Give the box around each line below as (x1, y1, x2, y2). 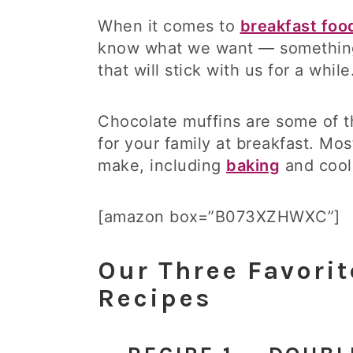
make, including (98, 156, 226, 175)
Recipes (98, 283, 211, 313)
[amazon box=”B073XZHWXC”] (98, 207, 340, 226)
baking (226, 156, 280, 175)
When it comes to (98, 17, 240, 35)
